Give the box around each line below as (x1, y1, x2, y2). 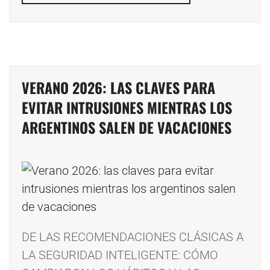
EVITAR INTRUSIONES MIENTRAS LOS (22, 96, 232, 119)
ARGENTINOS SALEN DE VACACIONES (22, 116, 231, 139)
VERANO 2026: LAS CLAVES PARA (22, 77, 215, 99)
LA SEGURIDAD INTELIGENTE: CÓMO (22, 248, 218, 263)
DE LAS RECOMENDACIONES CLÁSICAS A (22, 230, 243, 245)
